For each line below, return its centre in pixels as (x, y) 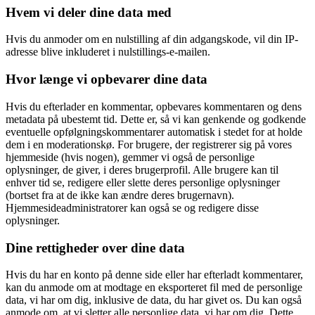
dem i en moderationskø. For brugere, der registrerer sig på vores (149, 144)
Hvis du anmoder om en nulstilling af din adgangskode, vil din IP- (152, 39)
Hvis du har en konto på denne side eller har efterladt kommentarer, (154, 275)
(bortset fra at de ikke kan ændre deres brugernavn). (120, 195)
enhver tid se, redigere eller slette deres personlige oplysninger (143, 182)
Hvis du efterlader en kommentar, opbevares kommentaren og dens (154, 106)
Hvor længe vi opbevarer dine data (107, 79)
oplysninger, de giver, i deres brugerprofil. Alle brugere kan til (142, 169)
